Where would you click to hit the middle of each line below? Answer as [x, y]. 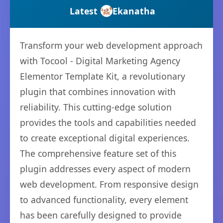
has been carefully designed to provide [101, 215]
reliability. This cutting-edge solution [96, 107]
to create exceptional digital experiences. [105, 138]
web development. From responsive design [109, 184]
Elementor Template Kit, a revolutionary [103, 76]
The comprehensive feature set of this [98, 154]
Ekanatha [134, 11]
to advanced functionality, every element [104, 200]
